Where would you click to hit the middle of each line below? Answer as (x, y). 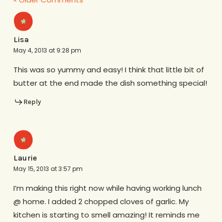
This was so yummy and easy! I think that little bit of (109, 70)
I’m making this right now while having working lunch (107, 188)
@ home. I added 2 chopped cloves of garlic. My (101, 201)
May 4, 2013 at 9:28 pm (47, 51)
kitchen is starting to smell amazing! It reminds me (106, 215)
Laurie (25, 158)
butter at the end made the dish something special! (110, 83)
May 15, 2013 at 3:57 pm (48, 168)
